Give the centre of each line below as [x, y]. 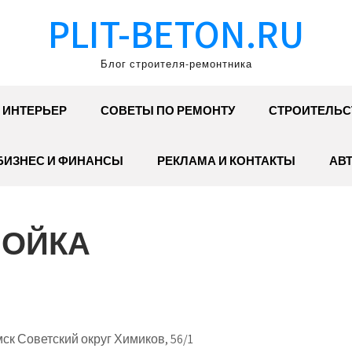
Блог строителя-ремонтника [176, 64]
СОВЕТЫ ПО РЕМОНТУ [168, 110]
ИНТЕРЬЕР [35, 110]
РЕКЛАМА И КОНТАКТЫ [226, 161]
